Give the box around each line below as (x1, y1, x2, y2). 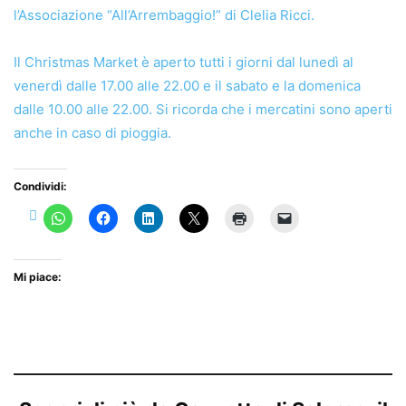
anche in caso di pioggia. (14, 123, 171, 141)
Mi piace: (14, 269, 62, 284)
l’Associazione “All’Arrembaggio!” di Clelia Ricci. (14, 5, 314, 24)
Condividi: (14, 179, 67, 193)
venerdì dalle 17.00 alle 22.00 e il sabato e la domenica (14, 76, 361, 94)
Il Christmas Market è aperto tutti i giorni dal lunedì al (14, 53, 353, 71)
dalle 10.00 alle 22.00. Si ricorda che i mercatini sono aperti (14, 100, 392, 118)
